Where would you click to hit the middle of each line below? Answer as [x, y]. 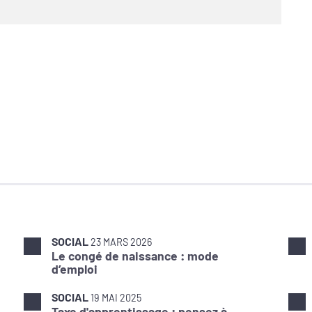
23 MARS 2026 [121, 242]
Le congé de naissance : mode [135, 256]
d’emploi [75, 269]
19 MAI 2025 [116, 298]
